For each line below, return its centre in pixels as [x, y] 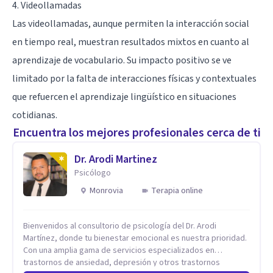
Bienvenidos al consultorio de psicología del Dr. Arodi [120, 226]
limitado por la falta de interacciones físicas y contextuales [134, 78]
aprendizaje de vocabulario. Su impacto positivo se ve [122, 60]
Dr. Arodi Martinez [116, 159]
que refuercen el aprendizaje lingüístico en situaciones [124, 97]
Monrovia [106, 190]
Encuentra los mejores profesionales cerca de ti [136, 133]
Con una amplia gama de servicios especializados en [119, 250]
